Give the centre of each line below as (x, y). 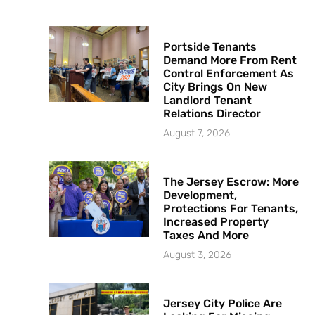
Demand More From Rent (230, 60)
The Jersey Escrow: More (231, 182)
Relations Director (212, 114)
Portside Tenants (210, 47)
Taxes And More (208, 236)
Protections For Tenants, (231, 209)
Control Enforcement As (229, 74)
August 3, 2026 (198, 255)
